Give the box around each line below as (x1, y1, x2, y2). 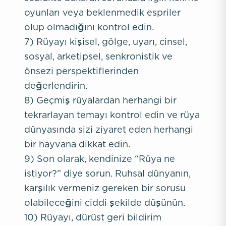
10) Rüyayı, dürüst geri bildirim (24, 212, 161, 222)
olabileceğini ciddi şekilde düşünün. (24, 198, 185, 207)
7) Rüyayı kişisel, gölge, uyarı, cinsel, (24, 37, 187, 46)
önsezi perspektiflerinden (24, 66, 139, 76)
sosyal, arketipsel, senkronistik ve (24, 51, 173, 61)
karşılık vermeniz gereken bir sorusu (24, 183, 186, 193)
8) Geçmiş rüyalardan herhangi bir (24, 95, 177, 105)
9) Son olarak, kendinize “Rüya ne (24, 154, 175, 163)
